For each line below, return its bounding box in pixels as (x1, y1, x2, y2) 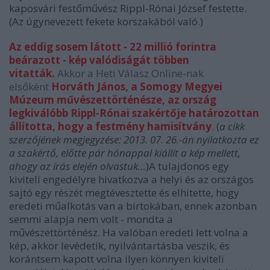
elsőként (9, 80, 49, 94)
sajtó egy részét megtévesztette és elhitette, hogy (9, 186, 239, 200)
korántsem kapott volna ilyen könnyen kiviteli (9, 252, 224, 266)
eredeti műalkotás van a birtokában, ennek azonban (9, 199, 257, 213)
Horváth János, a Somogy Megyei (51, 80, 222, 94)
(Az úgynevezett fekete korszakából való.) (9, 14, 203, 29)
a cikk (219, 119, 245, 134)
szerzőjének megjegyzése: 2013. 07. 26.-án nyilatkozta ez (9, 133, 259, 147)
